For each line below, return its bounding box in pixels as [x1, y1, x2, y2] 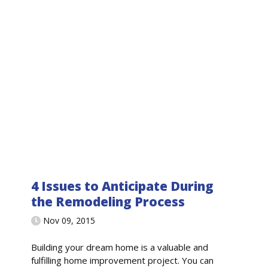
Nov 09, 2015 [43, 214, 96, 226]
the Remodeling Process [31, 193, 185, 211]
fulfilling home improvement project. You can [31, 254, 214, 267]
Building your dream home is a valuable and [31, 241, 209, 254]
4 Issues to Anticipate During [31, 178, 214, 195]
